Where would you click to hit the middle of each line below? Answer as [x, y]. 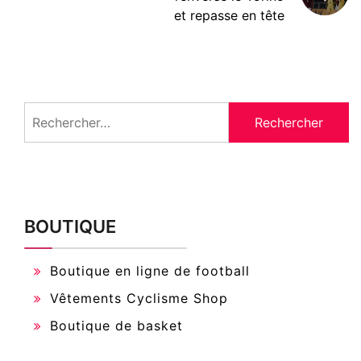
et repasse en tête [229, 16]
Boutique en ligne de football [150, 271]
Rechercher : [61, 112]
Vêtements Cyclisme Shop [139, 299]
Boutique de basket [116, 326]
